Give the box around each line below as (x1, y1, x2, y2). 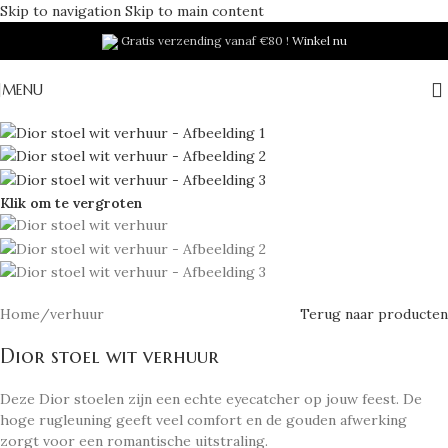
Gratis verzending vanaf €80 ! (117, 33, 292, 48)
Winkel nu (291, 33, 347, 48)
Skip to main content (125, 2, 264, 20)
